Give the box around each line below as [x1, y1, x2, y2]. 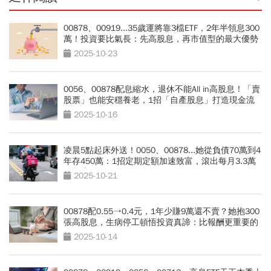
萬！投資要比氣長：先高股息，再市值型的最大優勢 [64, 34, 258, 45]
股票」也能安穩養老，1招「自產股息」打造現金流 [64, 95, 255, 106]
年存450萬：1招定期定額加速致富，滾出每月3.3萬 [64, 156, 256, 167]
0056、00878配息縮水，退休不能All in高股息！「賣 [64, 84, 260, 95]
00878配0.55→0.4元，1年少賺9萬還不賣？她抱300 [64, 206, 260, 217]
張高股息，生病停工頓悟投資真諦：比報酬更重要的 [64, 217, 258, 228]
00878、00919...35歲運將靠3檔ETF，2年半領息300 [64, 23, 260, 34]
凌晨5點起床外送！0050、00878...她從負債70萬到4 [64, 145, 261, 156]
